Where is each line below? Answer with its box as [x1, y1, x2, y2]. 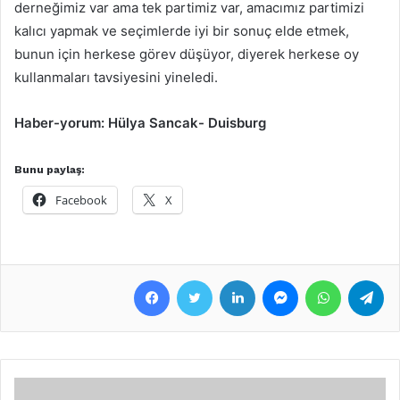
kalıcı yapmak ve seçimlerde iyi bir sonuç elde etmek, [14, 21, 349, 39]
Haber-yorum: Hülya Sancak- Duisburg [14, 113, 266, 131]
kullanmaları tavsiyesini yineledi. [14, 68, 218, 86]
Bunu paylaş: [14, 162, 85, 176]
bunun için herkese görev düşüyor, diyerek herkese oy [14, 45, 359, 62]
